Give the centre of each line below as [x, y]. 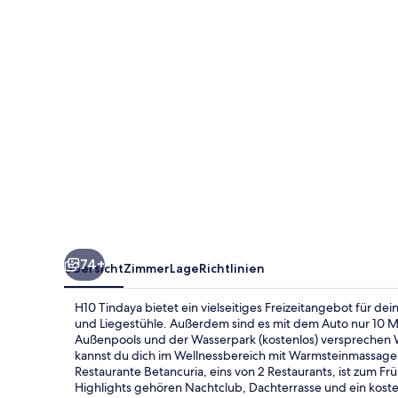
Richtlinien [232, 268]
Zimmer [147, 268]
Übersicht [94, 268]
